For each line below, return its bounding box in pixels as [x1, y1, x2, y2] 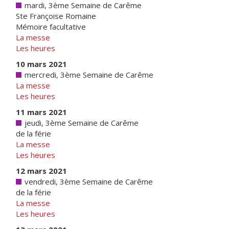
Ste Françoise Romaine [16, 11, 96, 21]
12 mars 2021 [16, 166, 67, 176]
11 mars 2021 [16, 107, 67, 117]
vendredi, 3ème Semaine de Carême [22, 176, 153, 187]
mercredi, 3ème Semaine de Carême [22, 70, 153, 80]
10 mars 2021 [16, 59, 67, 69]
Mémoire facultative [16, 21, 86, 32]
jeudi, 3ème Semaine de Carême [22, 118, 139, 128]
